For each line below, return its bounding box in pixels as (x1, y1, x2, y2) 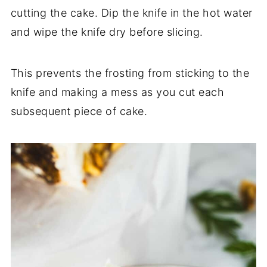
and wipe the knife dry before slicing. (10, 25, 203, 38)
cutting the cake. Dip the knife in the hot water (10, 6, 253, 19)
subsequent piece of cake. (10, 104, 148, 117)
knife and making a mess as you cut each (10, 85, 225, 98)
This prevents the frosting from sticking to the (10, 66, 250, 79)
